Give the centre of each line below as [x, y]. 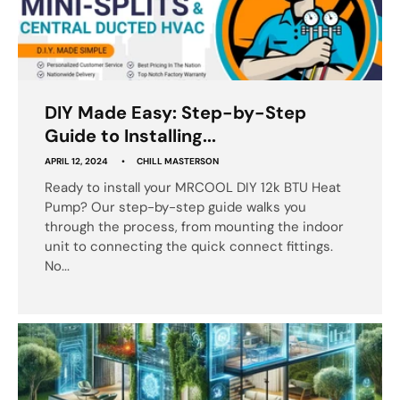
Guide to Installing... [130, 135]
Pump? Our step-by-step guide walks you [175, 207]
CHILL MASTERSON [178, 161]
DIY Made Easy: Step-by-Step [175, 112]
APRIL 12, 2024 [76, 161]
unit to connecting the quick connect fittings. [189, 246]
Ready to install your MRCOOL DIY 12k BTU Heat [193, 187]
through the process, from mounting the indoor [194, 226]
